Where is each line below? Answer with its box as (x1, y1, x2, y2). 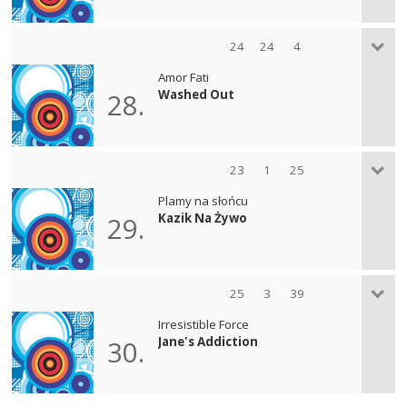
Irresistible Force (158, 315, 250, 333)
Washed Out (158, 85, 235, 103)
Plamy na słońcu (158, 192, 249, 209)
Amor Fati (158, 68, 210, 85)
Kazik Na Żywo (158, 209, 248, 226)
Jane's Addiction (158, 333, 259, 350)
